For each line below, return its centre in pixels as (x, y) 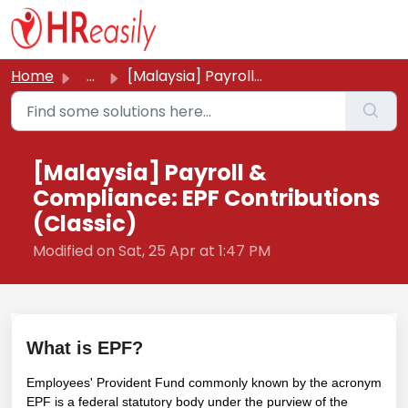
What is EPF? (85, 348)
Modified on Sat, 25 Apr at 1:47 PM (152, 251)
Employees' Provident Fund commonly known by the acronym (204, 382)
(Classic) (85, 224)
